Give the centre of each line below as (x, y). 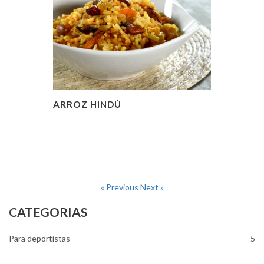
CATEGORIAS (48, 212)
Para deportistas (39, 238)
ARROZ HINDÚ (87, 104)
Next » (152, 187)
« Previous (120, 187)
